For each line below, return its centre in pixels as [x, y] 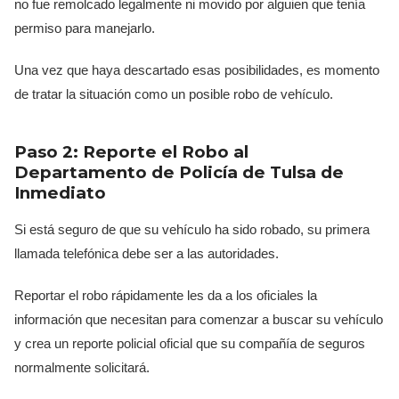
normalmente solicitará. [82, 368]
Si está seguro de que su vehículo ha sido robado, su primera [192, 230]
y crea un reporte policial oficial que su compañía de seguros [190, 344]
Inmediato [60, 193]
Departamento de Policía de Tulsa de [179, 173]
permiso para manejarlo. [85, 28]
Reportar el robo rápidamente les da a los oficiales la [166, 296]
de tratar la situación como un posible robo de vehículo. [174, 94]
